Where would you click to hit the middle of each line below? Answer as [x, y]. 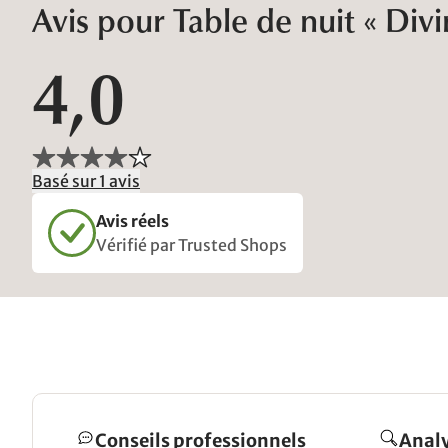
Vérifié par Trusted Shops [191, 244]
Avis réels [132, 220]
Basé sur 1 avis [86, 180]
